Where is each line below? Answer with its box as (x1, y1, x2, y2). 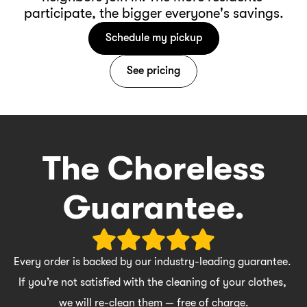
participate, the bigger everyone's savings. (23, 5, 284, 21)
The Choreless (42, 149, 265, 188)
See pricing (127, 64, 180, 77)
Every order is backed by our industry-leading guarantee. (14, 255, 291, 268)
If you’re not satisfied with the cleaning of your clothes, (18, 275, 286, 288)
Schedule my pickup (105, 32, 202, 45)
